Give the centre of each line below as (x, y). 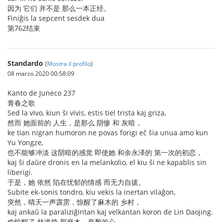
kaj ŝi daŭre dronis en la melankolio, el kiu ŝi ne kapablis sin (107, 162)
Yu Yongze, (25, 142)
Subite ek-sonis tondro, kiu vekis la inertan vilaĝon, (91, 192)
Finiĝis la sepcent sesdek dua (56, 18)
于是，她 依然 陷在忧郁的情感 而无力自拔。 (76, 182)
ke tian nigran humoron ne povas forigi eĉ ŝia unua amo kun (108, 133)
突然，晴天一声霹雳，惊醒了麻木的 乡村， (74, 202)
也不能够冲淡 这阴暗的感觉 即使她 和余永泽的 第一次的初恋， (105, 152)
